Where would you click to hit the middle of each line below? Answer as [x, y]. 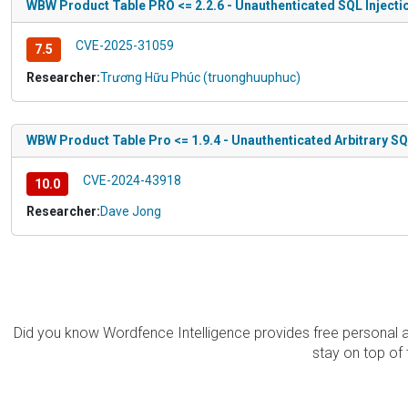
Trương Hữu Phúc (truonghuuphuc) [200, 77]
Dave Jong [131, 212]
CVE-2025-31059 [124, 45]
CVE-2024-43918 [132, 180]
